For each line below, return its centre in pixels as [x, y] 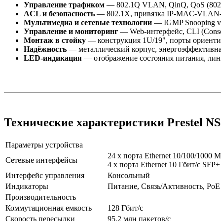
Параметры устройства [44, 145]
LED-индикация [53, 58]
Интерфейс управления [45, 175]
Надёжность [45, 49]
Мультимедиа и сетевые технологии [88, 23]
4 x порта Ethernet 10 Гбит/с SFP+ [164, 164]
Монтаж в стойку [55, 40]
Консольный [129, 175]
